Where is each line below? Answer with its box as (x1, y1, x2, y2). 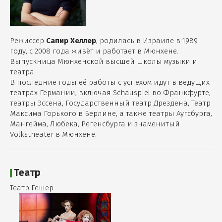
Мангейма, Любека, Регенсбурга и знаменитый (10, 119, 180, 129)
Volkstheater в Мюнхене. (10, 130, 97, 139)
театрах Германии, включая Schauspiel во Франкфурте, (10, 88, 211, 98)
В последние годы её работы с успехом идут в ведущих (10, 78, 210, 87)
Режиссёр (10, 36, 46, 46)
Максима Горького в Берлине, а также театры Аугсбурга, (10, 109, 212, 118)
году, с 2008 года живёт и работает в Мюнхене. (10, 47, 178, 56)
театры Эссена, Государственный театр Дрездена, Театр (10, 99, 211, 108)
